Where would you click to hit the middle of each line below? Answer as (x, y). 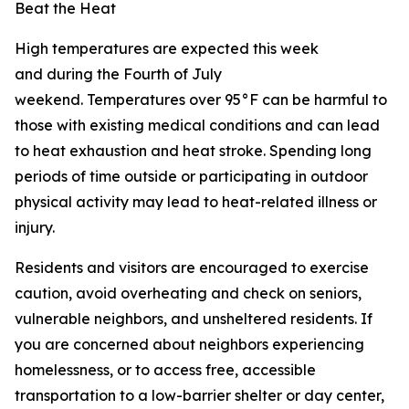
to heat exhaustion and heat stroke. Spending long (193, 151)
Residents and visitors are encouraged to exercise (192, 267)
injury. (35, 227)
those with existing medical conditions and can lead (197, 125)
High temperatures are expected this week (167, 48)
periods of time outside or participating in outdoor (191, 176)
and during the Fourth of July (118, 74)
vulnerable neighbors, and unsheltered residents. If (194, 319)
